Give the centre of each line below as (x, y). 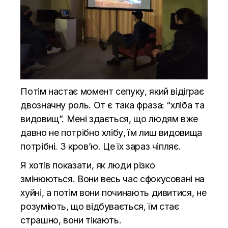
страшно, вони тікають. (71, 220)
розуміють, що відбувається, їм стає (100, 207)
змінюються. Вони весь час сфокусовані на (112, 179)
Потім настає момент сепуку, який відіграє (112, 92)
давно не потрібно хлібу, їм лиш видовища (111, 133)
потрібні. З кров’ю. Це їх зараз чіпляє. (101, 147)
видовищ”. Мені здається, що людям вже (109, 119)
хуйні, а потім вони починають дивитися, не (113, 193)
